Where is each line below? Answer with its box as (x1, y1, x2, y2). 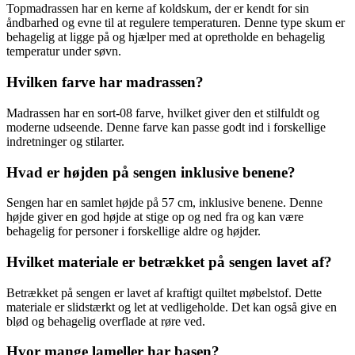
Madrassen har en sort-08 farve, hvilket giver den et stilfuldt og (6, 105, 319, 120)
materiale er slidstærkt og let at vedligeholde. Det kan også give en (6, 300, 337, 314)
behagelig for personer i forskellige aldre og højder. (6, 224, 261, 239)
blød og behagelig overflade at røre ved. (6, 314, 205, 328)
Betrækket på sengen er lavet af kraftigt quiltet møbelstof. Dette (6, 285, 322, 300)
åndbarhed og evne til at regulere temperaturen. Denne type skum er (6, 16, 345, 30)
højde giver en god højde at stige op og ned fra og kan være (6, 210, 303, 224)
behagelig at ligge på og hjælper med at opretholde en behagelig (6, 30, 325, 44)
